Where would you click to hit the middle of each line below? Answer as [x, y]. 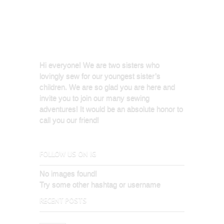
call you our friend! [69, 119]
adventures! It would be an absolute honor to [111, 108]
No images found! [68, 173]
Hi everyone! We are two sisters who [99, 64]
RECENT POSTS [63, 200]
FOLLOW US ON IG [68, 154]
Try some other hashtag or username [100, 184]
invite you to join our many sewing [94, 97]
